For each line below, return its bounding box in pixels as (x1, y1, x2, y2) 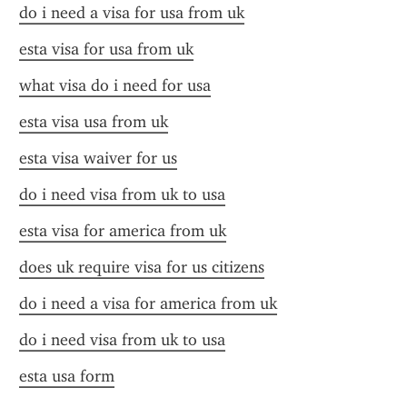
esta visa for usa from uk (19, 39, 194, 59)
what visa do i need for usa (19, 75, 211, 95)
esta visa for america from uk (19, 221, 226, 241)
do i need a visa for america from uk (19, 293, 277, 313)
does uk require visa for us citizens (19, 257, 264, 277)
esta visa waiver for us (19, 148, 177, 168)
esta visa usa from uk (19, 112, 168, 132)
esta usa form (19, 366, 114, 386)
